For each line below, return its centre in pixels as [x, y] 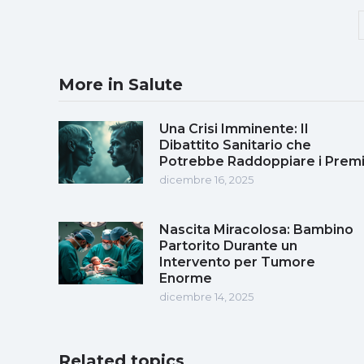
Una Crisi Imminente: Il [234, 128]
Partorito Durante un [228, 245]
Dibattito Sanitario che [235, 145]
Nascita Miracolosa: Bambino [256, 229]
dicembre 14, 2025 [206, 296]
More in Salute [121, 84]
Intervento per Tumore [237, 262]
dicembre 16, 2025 [206, 179]
